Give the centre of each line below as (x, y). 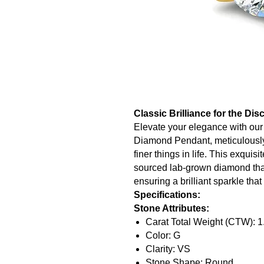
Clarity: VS (168, 249)
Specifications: (167, 194)
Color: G (163, 235)
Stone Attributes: (171, 208)
